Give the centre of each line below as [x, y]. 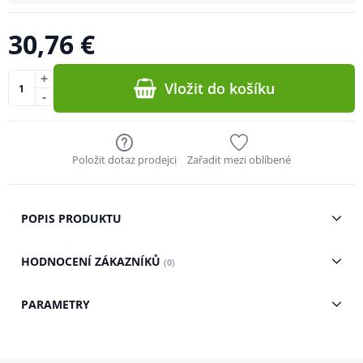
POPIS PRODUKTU [71, 218]
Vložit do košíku [220, 88]
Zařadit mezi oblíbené [239, 159]
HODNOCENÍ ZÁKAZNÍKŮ [92, 261]
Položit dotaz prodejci [124, 159]
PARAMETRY [55, 304]
